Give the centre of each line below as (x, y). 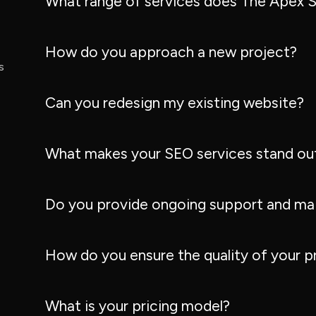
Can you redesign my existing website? (174, 102)
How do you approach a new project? (171, 51)
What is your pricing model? (137, 305)
